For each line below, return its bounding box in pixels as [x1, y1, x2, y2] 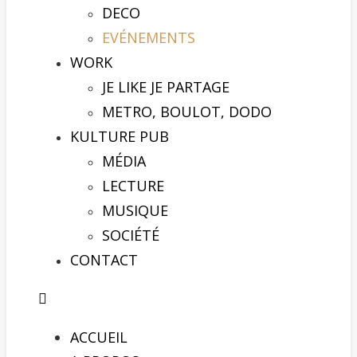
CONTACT [70, 250, 138, 269]
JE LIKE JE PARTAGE [102, 77, 229, 96]
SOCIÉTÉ [102, 226, 159, 245]
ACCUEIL [70, 328, 127, 347]
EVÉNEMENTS [102, 28, 195, 47]
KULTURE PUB [70, 127, 169, 146]
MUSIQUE [102, 201, 168, 220]
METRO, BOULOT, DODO [102, 102, 272, 121]
